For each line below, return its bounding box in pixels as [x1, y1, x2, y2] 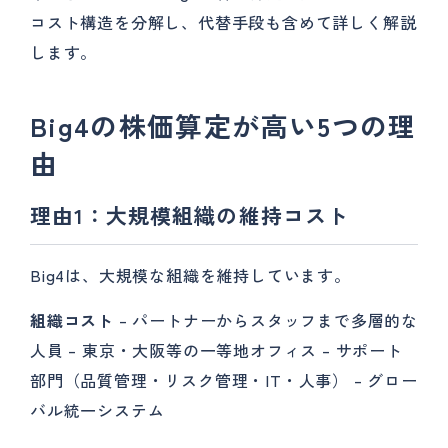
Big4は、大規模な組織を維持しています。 [30, 263, 351, 287]
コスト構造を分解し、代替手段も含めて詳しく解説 [30, 10, 417, 34]
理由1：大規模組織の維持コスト [30, 200, 349, 230]
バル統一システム [30, 398, 165, 422]
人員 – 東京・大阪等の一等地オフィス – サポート [30, 338, 403, 362]
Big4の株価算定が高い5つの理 [30, 106, 417, 145]
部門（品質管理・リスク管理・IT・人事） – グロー [30, 368, 418, 392]
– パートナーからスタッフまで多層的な [114, 308, 418, 332]
